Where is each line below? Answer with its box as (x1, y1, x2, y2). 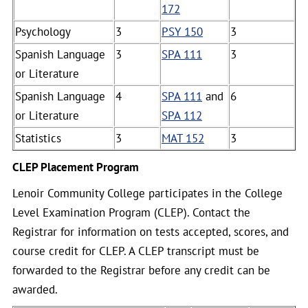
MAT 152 (162, 131, 204, 146)
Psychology (15, 24, 71, 39)
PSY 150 (162, 24, 203, 39)
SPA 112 (162, 108, 202, 123)
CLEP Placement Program (12, 159, 139, 175)
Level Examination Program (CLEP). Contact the (12, 205, 250, 220)
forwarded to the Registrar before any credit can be (12, 263, 270, 278)
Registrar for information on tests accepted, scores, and (12, 224, 289, 239)
